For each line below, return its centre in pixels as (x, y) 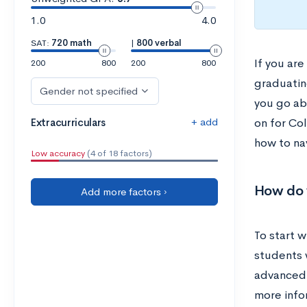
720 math (72, 43)
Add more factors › (124, 192)
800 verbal (159, 43)
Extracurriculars (69, 122)
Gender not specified (89, 91)
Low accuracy (58, 153)
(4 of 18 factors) (119, 153)
